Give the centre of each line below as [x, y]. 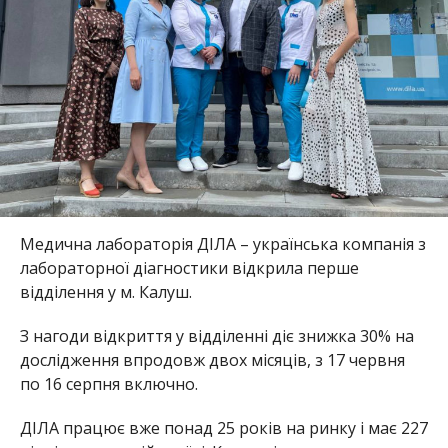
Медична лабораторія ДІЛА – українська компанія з [222, 243]
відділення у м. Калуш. [107, 291]
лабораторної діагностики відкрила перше [189, 267]
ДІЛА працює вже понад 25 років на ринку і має [210, 427]
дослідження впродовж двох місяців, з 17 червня [212, 359]
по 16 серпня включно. [110, 383]
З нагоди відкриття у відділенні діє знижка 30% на [216, 335]
